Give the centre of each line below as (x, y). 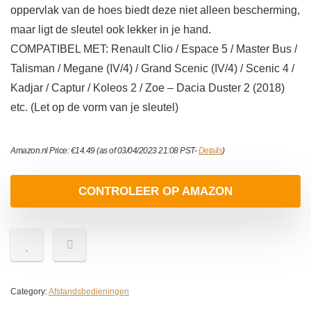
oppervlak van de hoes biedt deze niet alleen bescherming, (155, 10)
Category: (30, 292)
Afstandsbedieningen (89, 292)
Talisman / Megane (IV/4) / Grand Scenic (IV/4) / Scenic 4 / (152, 69)
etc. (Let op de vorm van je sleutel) (94, 108)
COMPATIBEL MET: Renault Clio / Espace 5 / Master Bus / (154, 49)
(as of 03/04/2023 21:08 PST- (146, 151)
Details (210, 151)
